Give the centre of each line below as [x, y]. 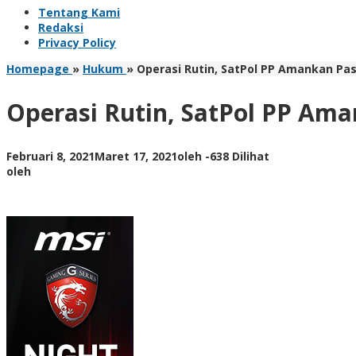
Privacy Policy [77, 43]
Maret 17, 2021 [136, 156]
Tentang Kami [79, 12]
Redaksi [61, 27]
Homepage [38, 69]
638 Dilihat [240, 156]
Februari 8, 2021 [50, 156]
